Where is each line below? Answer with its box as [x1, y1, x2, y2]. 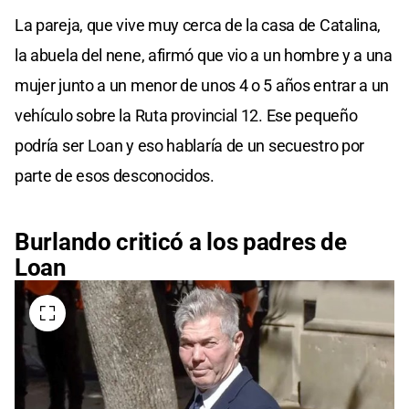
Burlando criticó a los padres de [15, 227, 347, 256]
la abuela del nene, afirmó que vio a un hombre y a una [15, 45, 393, 65]
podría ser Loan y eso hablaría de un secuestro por [15, 135, 365, 155]
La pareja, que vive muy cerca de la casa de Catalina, [15, 15, 382, 35]
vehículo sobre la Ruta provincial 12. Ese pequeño [15, 105, 358, 125]
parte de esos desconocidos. [15, 165, 215, 185]
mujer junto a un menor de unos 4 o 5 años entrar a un [15, 75, 390, 95]
